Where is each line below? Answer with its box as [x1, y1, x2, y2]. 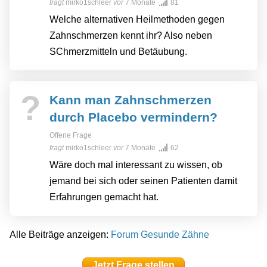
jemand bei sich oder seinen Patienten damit [49, 176, 237, 187]
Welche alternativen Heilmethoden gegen [49, 14, 225, 25]
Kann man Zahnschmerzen [49, 93, 212, 107]
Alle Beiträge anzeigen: [10, 229, 111, 240]
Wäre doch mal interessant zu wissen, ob [49, 160, 222, 170]
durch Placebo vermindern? [49, 110, 218, 125]
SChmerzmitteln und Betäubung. [49, 46, 187, 57]
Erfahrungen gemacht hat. [49, 192, 159, 203]
